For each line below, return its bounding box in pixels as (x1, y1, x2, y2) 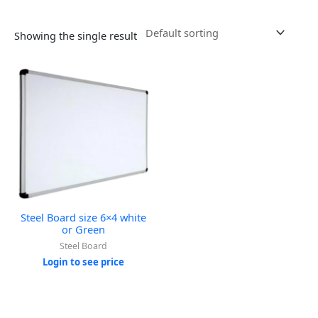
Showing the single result (14, 28, 137, 43)
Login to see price (42, 256, 124, 269)
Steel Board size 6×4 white (20, 209, 146, 224)
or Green (61, 221, 105, 236)
